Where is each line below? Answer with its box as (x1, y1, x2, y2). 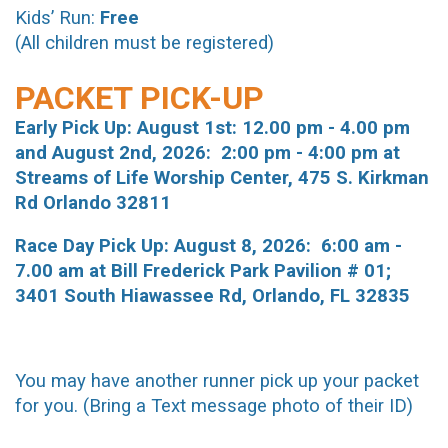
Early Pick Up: (15, 117, 132, 140)
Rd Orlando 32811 (15, 192, 176, 215)
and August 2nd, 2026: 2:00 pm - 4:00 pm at (15, 142, 400, 165)
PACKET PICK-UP (15, 79, 272, 118)
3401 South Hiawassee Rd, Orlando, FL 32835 (15, 284, 410, 307)
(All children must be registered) (15, 32, 274, 55)
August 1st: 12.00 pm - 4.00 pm (132, 117, 410, 140)
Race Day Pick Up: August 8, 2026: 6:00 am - (15, 234, 402, 257)
